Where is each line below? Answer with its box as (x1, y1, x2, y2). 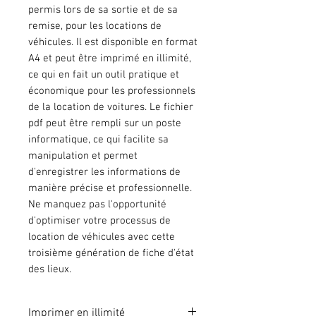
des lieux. (28, 262, 71, 276)
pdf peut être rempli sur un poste (28, 116, 181, 130)
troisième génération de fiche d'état (28, 246, 194, 260)
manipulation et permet (28, 149, 138, 162)
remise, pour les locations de (28, 19, 162, 32)
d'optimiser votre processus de (28, 214, 171, 227)
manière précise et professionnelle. (28, 181, 192, 195)
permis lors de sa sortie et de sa (28, 3, 178, 16)
